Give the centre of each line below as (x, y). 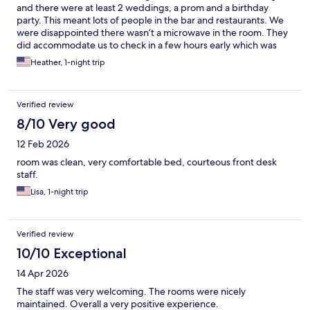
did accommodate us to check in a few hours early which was (147, 45)
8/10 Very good (66, 124)
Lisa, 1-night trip (60, 192)
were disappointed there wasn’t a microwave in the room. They (152, 33)
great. (30, 58)
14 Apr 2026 (43, 274)
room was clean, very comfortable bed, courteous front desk (147, 162)
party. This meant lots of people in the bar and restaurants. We (150, 20)
